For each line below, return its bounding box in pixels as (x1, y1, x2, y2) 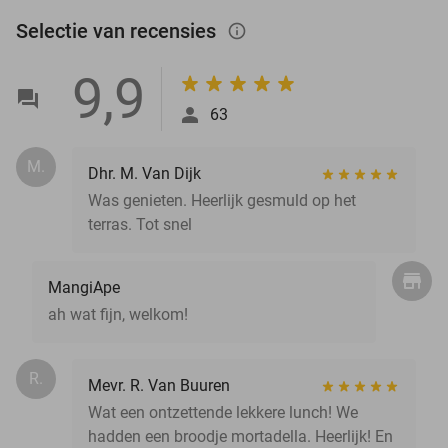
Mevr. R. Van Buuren (88, 375, 230, 395)
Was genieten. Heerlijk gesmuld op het (88, 190, 356, 210)
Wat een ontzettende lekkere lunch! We (88, 402, 358, 422)
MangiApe (48, 277, 120, 297)
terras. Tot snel (88, 214, 192, 234)
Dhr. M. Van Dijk (88, 163, 201, 183)
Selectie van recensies (16, 18, 221, 43)
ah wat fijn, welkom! (48, 304, 188, 324)
